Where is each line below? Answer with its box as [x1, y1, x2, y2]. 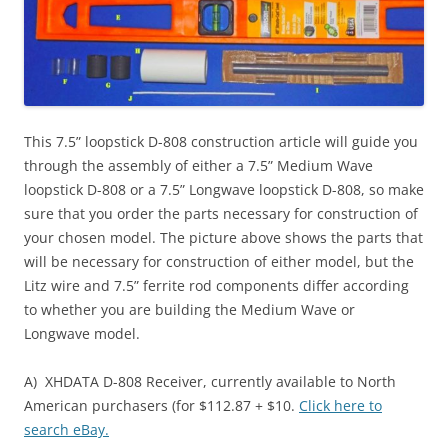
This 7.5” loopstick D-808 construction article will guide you [24, 131, 418, 151]
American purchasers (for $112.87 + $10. [24, 395, 299, 415]
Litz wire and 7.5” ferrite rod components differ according [24, 275, 409, 295]
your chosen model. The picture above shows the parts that [24, 227, 423, 247]
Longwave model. [24, 323, 140, 343]
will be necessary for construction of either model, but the [24, 251, 414, 271]
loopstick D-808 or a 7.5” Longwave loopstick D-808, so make [24, 179, 424, 199]
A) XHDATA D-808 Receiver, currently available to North [24, 371, 396, 391]
